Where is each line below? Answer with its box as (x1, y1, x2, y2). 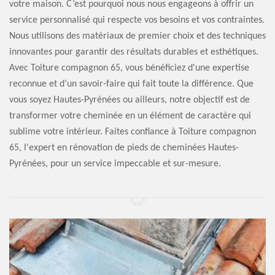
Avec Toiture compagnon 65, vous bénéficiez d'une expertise (9, 63, 249, 73)
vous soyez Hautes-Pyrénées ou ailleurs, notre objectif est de (9, 95, 250, 105)
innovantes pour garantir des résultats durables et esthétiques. (9, 47, 258, 57)
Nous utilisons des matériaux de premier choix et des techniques (9, 31, 266, 41)
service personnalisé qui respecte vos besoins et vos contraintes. (9, 15, 265, 25)
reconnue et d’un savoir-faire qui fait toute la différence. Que (9, 79, 254, 89)
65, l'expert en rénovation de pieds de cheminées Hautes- (9, 143, 239, 153)
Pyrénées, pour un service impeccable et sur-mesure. (9, 159, 221, 169)
